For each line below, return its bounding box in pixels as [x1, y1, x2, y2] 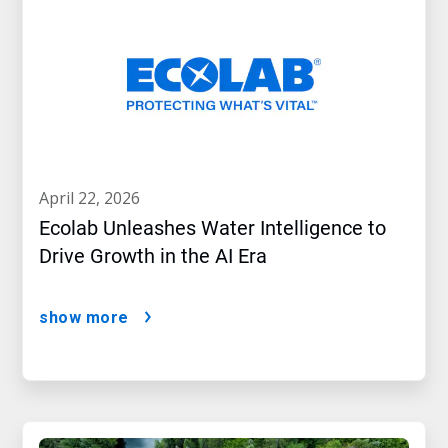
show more [39, 308, 129, 328]
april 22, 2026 [49, 187, 140, 210]
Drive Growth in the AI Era [39, 244, 267, 269]
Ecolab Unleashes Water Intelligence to [39, 216, 386, 241]
